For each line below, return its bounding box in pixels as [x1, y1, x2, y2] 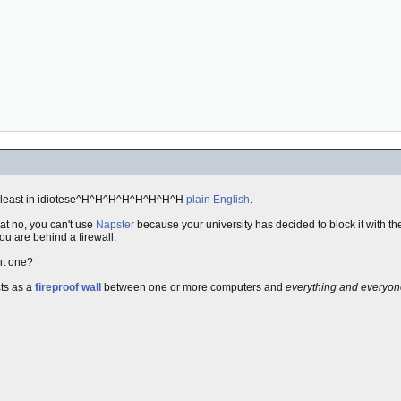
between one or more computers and [101, 281, 286, 294]
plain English [186, 193, 250, 206]
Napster [96, 218, 134, 231]
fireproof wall [35, 281, 101, 294]
